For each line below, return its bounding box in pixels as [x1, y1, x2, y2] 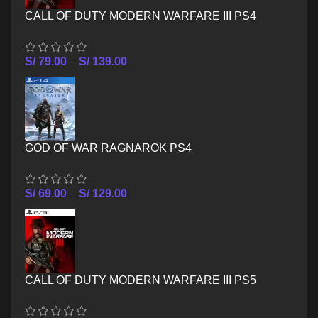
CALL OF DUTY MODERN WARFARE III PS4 [25, 9, 256, 22]
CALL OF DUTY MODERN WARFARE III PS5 [25, 273, 256, 286]
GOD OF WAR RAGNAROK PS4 [25, 141, 192, 154]
